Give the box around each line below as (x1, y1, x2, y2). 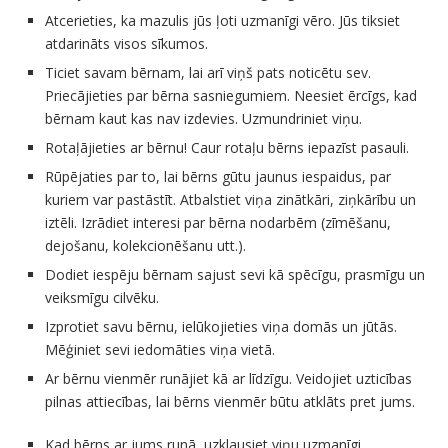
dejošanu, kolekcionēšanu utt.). (45, 236, 246, 256)
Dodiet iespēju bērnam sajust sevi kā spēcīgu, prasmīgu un (45, 265, 425, 285)
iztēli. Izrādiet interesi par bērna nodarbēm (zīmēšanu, (45, 213, 391, 233)
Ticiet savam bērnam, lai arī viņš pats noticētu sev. (45, 63, 371, 83)
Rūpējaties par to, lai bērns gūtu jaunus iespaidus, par (45, 167, 391, 187)
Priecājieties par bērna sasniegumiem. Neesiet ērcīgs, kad (45, 86, 417, 106)
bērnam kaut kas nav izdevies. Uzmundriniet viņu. (45, 109, 362, 129)
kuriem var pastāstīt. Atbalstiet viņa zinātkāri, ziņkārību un (45, 190, 416, 210)
